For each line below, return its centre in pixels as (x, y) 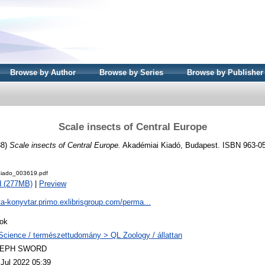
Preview (53, 184)
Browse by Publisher (225, 72)
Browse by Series (131, 72)
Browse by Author (43, 72)
